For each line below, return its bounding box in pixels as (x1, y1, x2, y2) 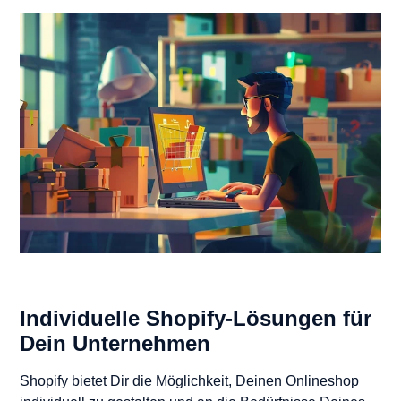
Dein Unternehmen (20, 331, 210, 356)
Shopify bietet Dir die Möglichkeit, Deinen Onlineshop (20, 373, 359, 389)
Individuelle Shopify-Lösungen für (20, 306, 371, 331)
